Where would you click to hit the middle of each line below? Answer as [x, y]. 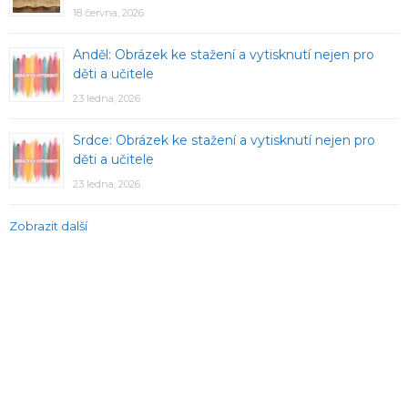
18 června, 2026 [108, 13]
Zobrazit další [48, 226]
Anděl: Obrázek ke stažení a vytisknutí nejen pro [224, 55]
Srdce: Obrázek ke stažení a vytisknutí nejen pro [224, 141]
